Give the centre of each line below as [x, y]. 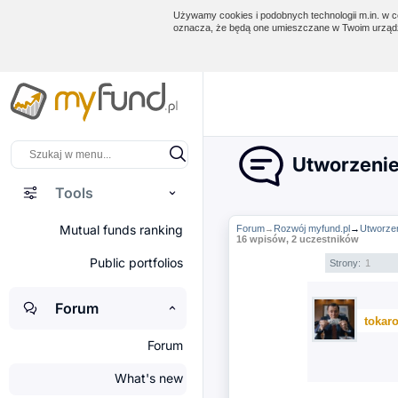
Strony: [347, 263]
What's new [149, 378]
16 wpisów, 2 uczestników [298, 239]
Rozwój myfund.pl [312, 228]
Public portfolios [136, 263]
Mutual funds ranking [121, 230]
